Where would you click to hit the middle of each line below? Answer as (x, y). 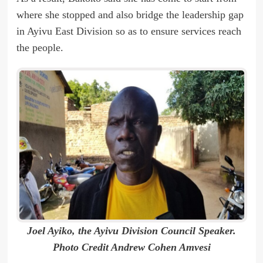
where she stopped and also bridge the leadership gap (130, 15)
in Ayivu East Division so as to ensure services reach (129, 31)
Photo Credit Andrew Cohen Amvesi (131, 247)
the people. (40, 48)
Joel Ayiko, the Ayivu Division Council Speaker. (131, 231)
